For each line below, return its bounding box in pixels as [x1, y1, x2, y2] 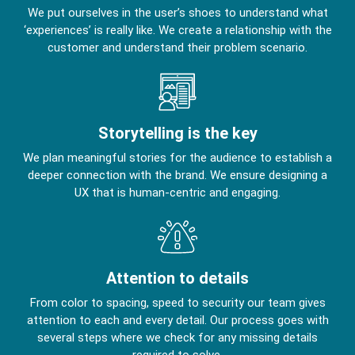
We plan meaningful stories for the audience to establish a [23, 150, 332, 165]
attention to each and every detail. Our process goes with [26, 312, 329, 327]
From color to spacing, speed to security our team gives [29, 295, 326, 310]
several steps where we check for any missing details [37, 330, 318, 345]
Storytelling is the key [97, 123, 258, 143]
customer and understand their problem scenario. [48, 40, 307, 55]
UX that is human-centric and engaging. [74, 185, 281, 200]
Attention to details [106, 268, 249, 288]
